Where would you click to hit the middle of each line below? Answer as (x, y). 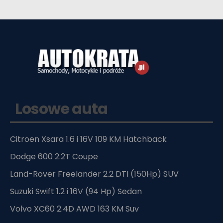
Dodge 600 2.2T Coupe (54, 156)
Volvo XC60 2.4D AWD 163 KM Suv (74, 209)
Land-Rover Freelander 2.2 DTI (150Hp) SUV (94, 174)
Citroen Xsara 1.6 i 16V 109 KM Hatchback (88, 139)
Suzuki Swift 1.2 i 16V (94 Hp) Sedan (76, 191)
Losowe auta (61, 109)
